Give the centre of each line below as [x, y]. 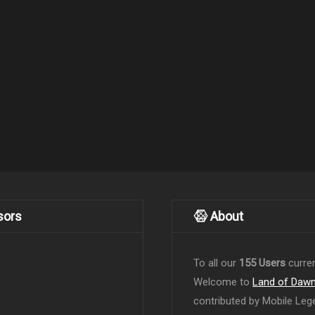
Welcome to [223, 282]
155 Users [262, 263]
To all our [216, 263]
